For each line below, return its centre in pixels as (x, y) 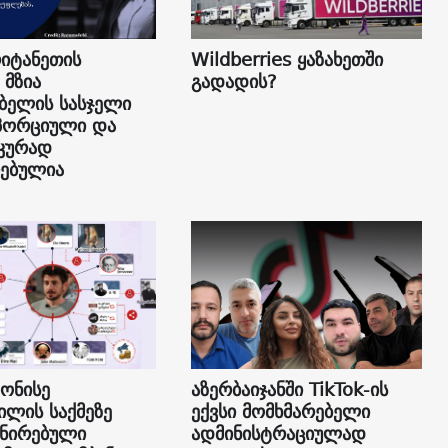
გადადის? (233, 81)
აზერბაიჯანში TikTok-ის (289, 389)
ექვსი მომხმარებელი (280, 411)
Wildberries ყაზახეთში (286, 59)
